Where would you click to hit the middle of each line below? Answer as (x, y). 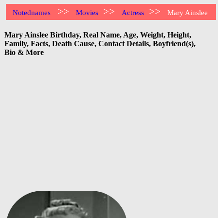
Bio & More (24, 52)
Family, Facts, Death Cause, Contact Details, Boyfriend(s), (100, 43)
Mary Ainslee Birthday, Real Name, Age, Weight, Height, (98, 35)
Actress (133, 13)
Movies (87, 13)
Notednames (32, 13)
